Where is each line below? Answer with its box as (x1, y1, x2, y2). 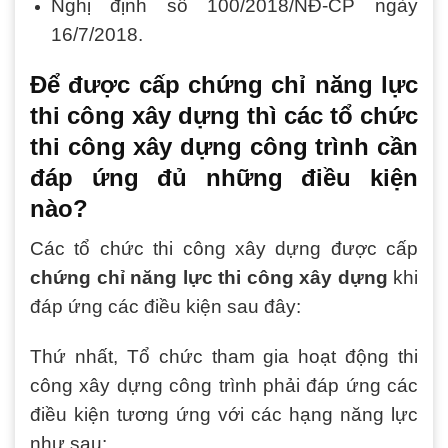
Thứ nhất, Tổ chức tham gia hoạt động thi (30, 346, 418, 368)
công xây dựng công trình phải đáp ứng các (30, 375, 418, 397)
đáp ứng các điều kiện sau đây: (30, 296, 301, 318)
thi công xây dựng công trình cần (30, 133, 418, 161)
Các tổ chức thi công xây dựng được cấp (30, 238, 418, 260)
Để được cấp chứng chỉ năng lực (30, 71, 418, 99)
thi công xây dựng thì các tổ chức (30, 102, 418, 130)
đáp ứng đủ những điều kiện (30, 164, 418, 192)
